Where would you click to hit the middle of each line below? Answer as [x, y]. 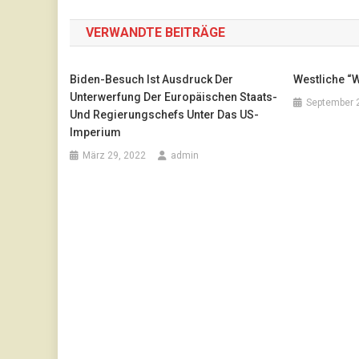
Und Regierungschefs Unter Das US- [165, 114]
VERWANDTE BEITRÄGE [155, 32]
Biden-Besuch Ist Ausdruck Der [152, 79]
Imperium [96, 132]
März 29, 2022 [115, 155]
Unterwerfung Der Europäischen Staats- [174, 97]
